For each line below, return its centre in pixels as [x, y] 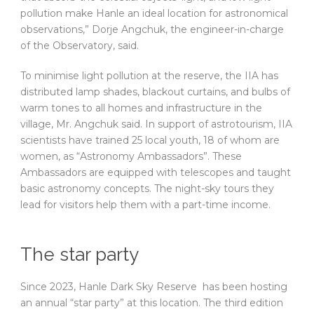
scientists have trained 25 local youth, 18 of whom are [150, 141]
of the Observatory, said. [80, 46]
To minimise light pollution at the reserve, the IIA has [149, 76]
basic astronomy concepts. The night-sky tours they [147, 189]
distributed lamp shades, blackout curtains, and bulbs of [155, 92]
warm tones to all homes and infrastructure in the [141, 108]
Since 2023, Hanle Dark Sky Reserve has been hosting [154, 287]
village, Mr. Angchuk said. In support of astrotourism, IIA [156, 124]
